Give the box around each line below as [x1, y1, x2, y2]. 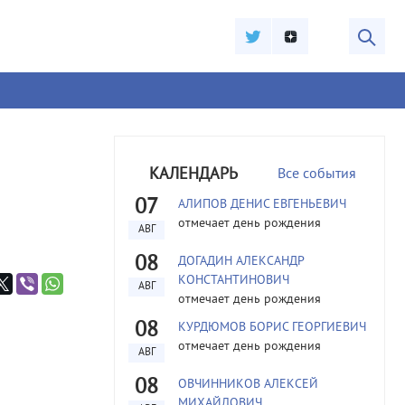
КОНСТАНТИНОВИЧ [178, 273, 289, 288]
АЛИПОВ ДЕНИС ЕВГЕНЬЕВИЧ [178, 197, 346, 212]
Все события [278, 165, 356, 184]
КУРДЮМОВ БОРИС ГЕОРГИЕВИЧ [178, 320, 366, 335]
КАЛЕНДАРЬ [149, 165, 238, 185]
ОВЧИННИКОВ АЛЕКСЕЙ [178, 377, 318, 392]
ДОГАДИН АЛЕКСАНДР [178, 254, 304, 269]
